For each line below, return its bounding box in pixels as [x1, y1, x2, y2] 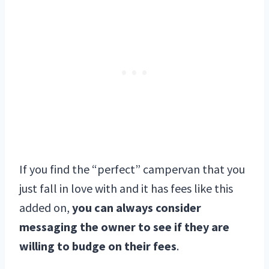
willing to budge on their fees [19, 238, 177, 254]
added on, [19, 200, 72, 216]
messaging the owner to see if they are [19, 219, 229, 235]
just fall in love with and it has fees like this [19, 181, 233, 196]
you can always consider [72, 200, 201, 216]
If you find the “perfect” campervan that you [19, 162, 245, 177]
